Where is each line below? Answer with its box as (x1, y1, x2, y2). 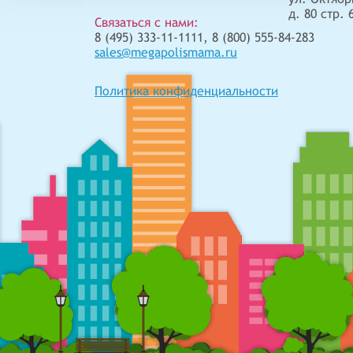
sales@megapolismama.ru (95, 44, 237, 60)
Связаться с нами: (95, 14, 199, 30)
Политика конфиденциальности (95, 83, 278, 98)
